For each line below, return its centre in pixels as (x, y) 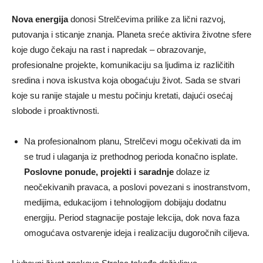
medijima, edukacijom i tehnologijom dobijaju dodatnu (125, 202)
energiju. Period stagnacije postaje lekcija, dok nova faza (132, 217)
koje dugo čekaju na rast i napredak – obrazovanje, (109, 49)
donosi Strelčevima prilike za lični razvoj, (147, 19)
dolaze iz (192, 171)
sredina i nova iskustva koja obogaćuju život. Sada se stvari (126, 80)
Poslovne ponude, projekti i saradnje (99, 171)
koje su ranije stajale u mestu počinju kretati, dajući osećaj (122, 95)
